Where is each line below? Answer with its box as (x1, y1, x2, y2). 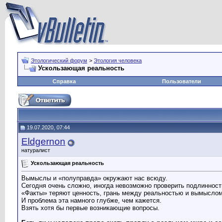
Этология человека (94, 57, 142, 63)
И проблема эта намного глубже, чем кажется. (21, 197, 162, 205)
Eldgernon (21, 136, 65, 147)
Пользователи (162, 78, 201, 84)
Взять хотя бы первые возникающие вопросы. (21, 204, 160, 212)
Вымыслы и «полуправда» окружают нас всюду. (21, 174, 167, 182)
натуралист (21, 147, 50, 153)
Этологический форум (31, 57, 87, 63)
